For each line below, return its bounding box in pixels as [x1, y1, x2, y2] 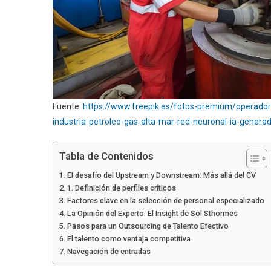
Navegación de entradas [67, 246, 151, 256]
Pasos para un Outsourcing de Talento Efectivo [67, 221, 229, 230]
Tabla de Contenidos [59, 150, 154, 163]
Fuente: [53, 101, 83, 111]
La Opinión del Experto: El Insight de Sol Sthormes [67, 208, 238, 218]
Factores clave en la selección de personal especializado [67, 195, 264, 205]
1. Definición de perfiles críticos [67, 183, 176, 192]
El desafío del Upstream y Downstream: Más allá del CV [67, 170, 256, 180]
